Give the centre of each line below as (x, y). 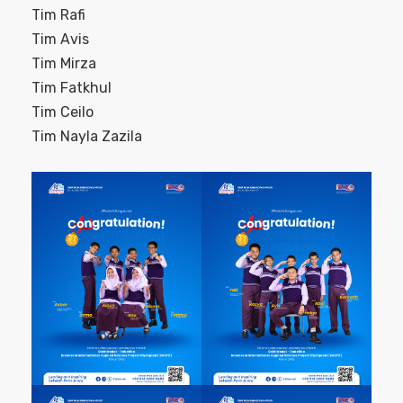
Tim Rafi (58, 15)
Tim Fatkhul (72, 88)
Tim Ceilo (63, 112)
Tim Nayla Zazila (87, 137)
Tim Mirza (64, 64)
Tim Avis (60, 40)
